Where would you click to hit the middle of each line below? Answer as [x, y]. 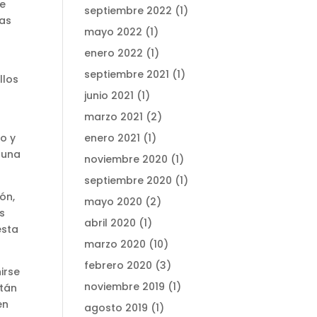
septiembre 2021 [127, 74]
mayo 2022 [114, 32]
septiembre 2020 [128, 180]
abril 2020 [110, 223]
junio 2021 [109, 96]
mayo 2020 [114, 202]
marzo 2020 [115, 244]
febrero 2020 [119, 265]
